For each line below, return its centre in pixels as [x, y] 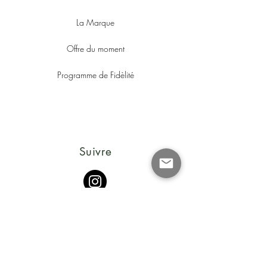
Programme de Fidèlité [95, 75]
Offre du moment [95, 49]
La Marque [95, 23]
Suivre [95, 152]
